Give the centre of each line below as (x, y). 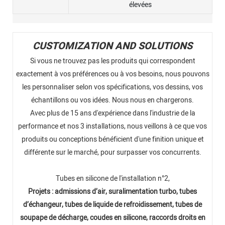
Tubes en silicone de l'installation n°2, (113, 179)
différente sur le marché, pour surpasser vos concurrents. (113, 153)
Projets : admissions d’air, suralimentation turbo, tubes (113, 192)
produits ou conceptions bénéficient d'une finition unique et (113, 140)
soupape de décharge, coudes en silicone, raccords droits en (113, 218)
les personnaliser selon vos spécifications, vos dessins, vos (113, 87)
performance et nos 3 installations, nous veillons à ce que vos (113, 127)
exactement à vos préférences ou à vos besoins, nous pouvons (113, 74)
